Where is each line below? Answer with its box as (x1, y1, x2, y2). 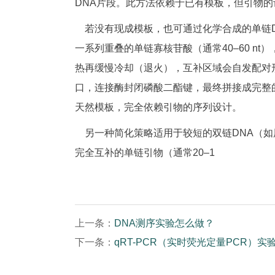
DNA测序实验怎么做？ (114, 218, 214, 229)
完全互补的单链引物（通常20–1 (75, 147, 215, 158)
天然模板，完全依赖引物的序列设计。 (75, 102, 242, 113)
